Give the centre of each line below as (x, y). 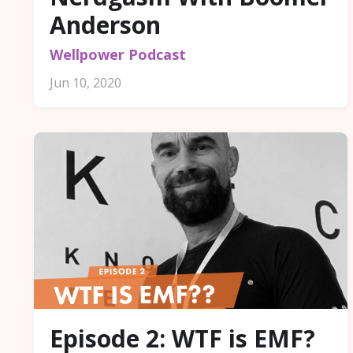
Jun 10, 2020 (85, 82)
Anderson (105, 24)
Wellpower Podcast (118, 54)
